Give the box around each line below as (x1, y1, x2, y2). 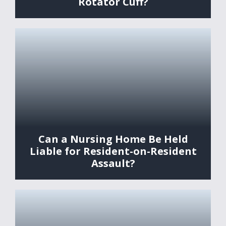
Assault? (91, 156, 135, 170)
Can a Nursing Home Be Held (38, 132, 188, 146)
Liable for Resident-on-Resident (29, 144, 197, 158)
